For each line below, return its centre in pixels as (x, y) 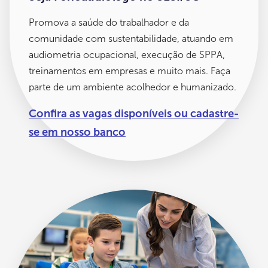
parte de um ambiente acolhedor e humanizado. (133, 87)
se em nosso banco (77, 132)
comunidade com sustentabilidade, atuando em (131, 38)
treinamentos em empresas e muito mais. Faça (130, 71)
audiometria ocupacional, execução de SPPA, (127, 54)
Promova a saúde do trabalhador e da (109, 22)
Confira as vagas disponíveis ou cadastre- (134, 113)
